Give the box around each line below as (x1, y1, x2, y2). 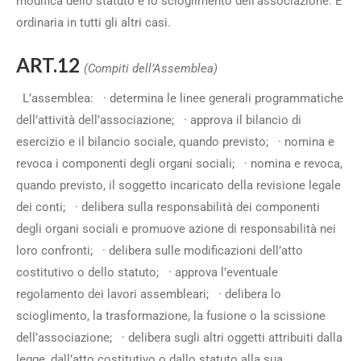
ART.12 (16, 53, 84, 77)
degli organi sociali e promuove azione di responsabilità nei (16, 222, 336, 236)
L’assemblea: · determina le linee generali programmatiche (16, 91, 343, 106)
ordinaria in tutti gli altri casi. (16, 15, 177, 30)
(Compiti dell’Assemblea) (84, 61, 218, 76)
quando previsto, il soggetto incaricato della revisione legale (16, 178, 341, 193)
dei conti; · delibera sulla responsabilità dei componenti (16, 200, 320, 214)
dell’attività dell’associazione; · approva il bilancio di (16, 113, 301, 127)
